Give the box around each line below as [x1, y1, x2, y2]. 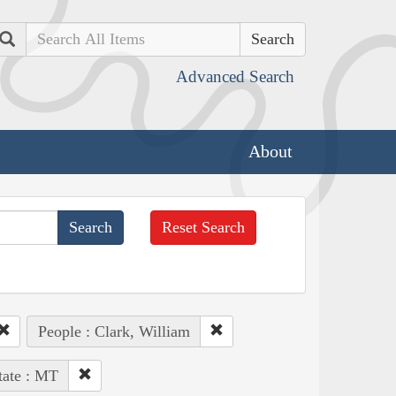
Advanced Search [176, 67, 294, 86]
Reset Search [162, 217, 246, 236]
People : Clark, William [37, 322, 190, 340]
